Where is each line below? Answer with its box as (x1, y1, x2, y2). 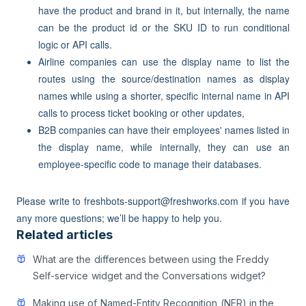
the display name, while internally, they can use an (38, 140, 290, 154)
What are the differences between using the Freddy (33, 253, 269, 265)
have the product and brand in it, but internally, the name (38, 3, 290, 17)
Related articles (16, 227, 113, 242)
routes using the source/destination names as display (38, 72, 290, 85)
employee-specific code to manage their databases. (38, 157, 262, 171)
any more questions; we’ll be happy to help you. (16, 211, 222, 225)
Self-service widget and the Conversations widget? (33, 270, 266, 281)
